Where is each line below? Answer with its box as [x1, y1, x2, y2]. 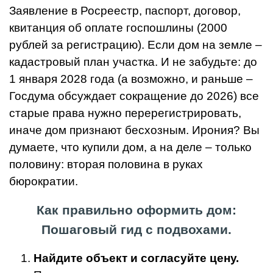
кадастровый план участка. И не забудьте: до [9, 55, 257, 69]
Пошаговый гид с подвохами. [41, 222, 232, 238]
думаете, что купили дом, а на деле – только [9, 141, 252, 154]
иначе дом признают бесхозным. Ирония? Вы [9, 124, 260, 137]
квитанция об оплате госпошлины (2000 [9, 21, 227, 35]
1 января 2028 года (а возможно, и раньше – [9, 73, 253, 86]
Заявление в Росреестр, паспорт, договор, [9, 4, 241, 18]
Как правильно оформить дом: [36, 203, 236, 218]
